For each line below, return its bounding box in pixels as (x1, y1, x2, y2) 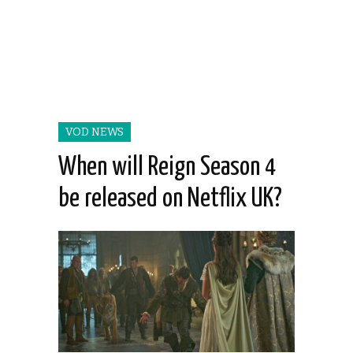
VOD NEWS (65, 125, 124, 139)
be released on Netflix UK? (58, 186, 282, 213)
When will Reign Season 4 (58, 154, 277, 181)
